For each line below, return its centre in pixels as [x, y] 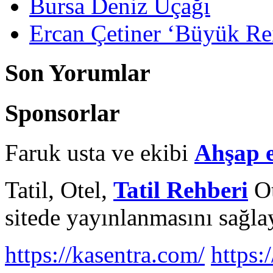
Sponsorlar [62, 113]
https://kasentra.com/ [105, 254]
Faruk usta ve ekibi [100, 152]
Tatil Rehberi [181, 190]
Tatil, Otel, [59, 190]
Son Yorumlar [78, 73]
